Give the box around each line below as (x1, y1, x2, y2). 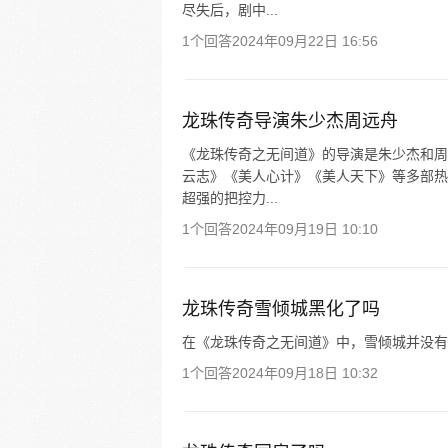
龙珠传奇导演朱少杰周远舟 (182, 111, 398, 131)
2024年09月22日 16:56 (232, 33, 378, 49)
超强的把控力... (182, 190, 278, 206)
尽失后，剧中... (182, 2, 278, 18)
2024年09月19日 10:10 (232, 221, 378, 237)
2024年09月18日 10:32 (232, 365, 378, 381)
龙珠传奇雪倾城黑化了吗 (182, 299, 380, 319)
